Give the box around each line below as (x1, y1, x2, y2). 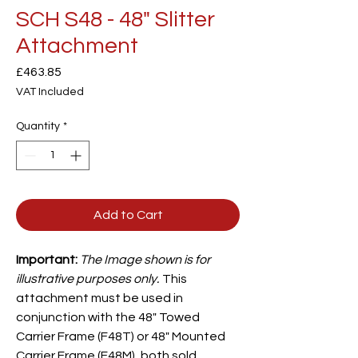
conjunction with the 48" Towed (16, 311, 200, 324)
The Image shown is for (80, 253, 211, 267)
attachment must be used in (16, 292, 183, 305)
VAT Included (16, 86, 84, 98)
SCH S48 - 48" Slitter (16, 8, 215, 32)
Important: (16, 253, 78, 267)
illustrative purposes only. (16, 272, 161, 286)
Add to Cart (93, 209, 163, 222)
